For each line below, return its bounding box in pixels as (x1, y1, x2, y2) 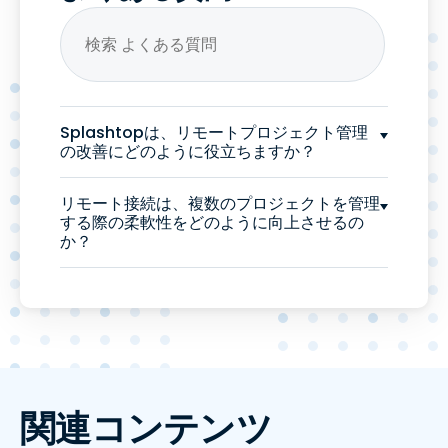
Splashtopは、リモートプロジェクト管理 (60, 121, 368, 144)
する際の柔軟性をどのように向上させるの (60, 211, 364, 234)
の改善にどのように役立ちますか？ (60, 140, 316, 163)
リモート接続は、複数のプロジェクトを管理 (60, 192, 380, 215)
